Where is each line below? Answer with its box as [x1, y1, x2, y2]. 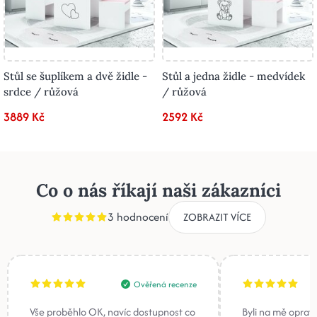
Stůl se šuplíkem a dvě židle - [4, 69, 147, 83]
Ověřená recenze [134, 277, 197, 290]
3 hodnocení [108, 209, 168, 226]
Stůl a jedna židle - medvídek [162, 69, 305, 83]
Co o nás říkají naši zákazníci [36, 178, 281, 202]
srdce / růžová [4, 84, 79, 98]
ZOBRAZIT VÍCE [183, 209, 251, 224]
